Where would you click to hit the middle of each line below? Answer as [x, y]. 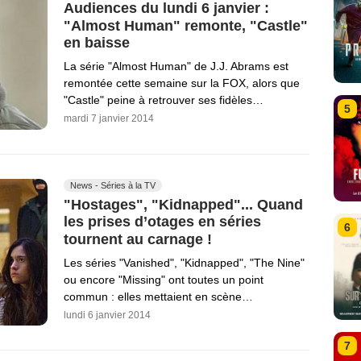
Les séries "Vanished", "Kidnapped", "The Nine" [184, 262]
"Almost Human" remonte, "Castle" [186, 25]
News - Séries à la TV [113, 185]
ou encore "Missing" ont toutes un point [164, 279]
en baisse [97, 43]
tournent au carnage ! [138, 239]
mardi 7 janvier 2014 [109, 119]
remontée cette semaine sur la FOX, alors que [182, 83]
